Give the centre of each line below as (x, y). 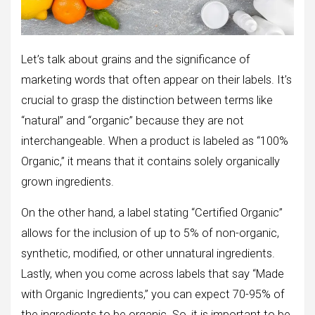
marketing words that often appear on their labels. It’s (156, 80)
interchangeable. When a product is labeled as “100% (155, 141)
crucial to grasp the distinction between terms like (147, 101)
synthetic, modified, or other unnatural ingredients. (148, 254)
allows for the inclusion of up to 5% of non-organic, (150, 233)
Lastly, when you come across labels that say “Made (153, 274)
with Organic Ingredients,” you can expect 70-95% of (153, 295)
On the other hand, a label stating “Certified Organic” (152, 213)
